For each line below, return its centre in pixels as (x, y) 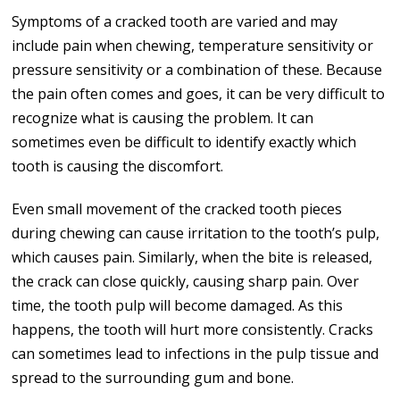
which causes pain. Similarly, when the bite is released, (192, 257)
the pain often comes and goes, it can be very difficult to (199, 93)
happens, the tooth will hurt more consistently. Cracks (193, 329)
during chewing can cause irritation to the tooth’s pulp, (196, 233)
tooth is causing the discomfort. (118, 166)
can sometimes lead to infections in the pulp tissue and (196, 353)
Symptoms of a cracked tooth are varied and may (175, 21)
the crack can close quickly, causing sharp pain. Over (186, 281)
